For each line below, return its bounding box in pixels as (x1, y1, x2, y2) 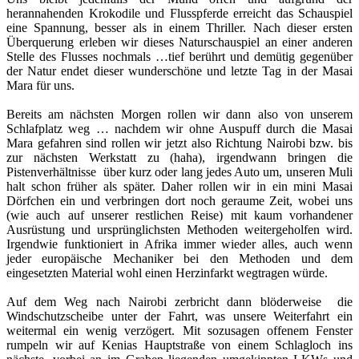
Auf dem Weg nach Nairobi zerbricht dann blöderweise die (6, 294, 353, 309)
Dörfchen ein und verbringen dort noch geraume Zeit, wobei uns (6, 193, 353, 208)
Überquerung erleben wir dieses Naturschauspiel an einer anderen (6, 34, 353, 49)
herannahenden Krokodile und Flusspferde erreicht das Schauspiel (6, 6, 353, 20)
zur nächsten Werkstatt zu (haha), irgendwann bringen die (6, 150, 353, 164)
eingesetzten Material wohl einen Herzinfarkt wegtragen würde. (6, 265, 328, 280)
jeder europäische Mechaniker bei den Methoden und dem (6, 251, 353, 265)
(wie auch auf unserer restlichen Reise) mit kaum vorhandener (6, 208, 353, 222)
